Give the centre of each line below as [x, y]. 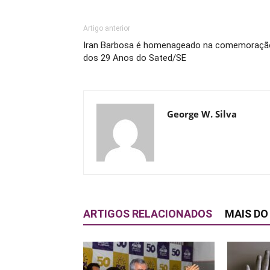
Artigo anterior [107, 28]
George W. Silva [202, 114]
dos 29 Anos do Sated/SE [135, 58]
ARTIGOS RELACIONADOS [148, 214]
